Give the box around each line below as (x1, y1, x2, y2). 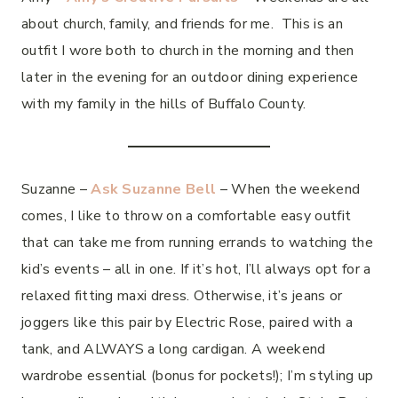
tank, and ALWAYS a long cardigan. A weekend (21, 338, 326, 359)
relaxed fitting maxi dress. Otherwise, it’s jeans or (21, 285, 343, 306)
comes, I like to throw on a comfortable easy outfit (21, 205, 352, 226)
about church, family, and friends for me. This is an (21, 13, 343, 34)
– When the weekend (216, 179, 361, 199)
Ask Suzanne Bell (91, 179, 217, 199)
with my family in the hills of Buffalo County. (21, 93, 306, 114)
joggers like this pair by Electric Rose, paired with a (21, 312, 354, 332)
